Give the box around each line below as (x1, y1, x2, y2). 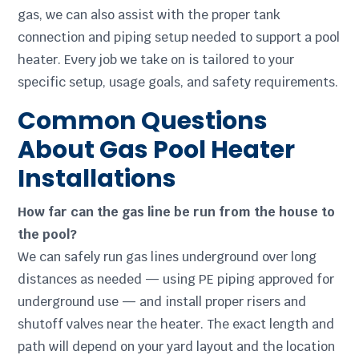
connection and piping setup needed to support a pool (18, 29, 341, 46)
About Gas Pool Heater (18, 133, 296, 167)
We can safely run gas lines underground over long (18, 248, 317, 266)
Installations (18, 162, 177, 196)
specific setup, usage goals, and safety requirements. (18, 74, 339, 91)
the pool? (18, 226, 78, 244)
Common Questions (18, 104, 268, 139)
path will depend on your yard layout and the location (18, 338, 336, 356)
